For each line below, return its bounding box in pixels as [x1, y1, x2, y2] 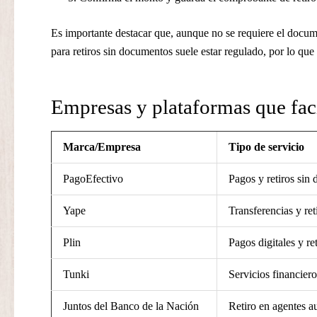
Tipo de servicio [229, 141, 304, 154]
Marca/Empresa [63, 141, 141, 154]
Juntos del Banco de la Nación [63, 300, 199, 313]
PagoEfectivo [63, 173, 123, 185]
